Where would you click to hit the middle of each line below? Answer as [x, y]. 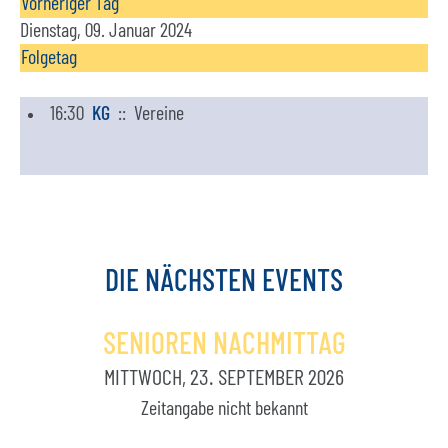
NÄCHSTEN [200, 282]
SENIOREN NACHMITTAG [224, 345]
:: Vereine [147, 114]
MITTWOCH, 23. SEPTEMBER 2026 [224, 378]
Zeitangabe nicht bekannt [224, 409]
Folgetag [49, 58]
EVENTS [302, 282]
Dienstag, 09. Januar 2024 [106, 31]
